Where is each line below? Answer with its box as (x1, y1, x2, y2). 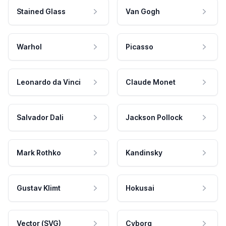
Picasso (126, 42, 153, 51)
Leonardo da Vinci (17, 78, 81, 87)
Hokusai (126, 184, 154, 193)
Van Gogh (126, 7, 160, 16)
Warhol (17, 42, 42, 51)
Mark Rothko (17, 148, 61, 157)
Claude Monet (126, 78, 176, 87)
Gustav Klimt (17, 184, 61, 193)
